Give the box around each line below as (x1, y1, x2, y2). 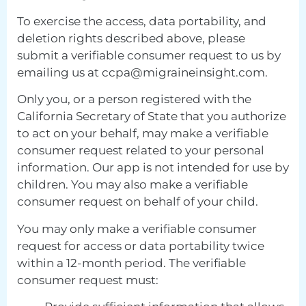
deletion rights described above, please (17, 31, 245, 45)
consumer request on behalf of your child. (17, 195, 258, 209)
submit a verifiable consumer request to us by (17, 48, 281, 62)
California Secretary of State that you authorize (17, 109, 286, 124)
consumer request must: (17, 273, 158, 287)
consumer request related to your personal (17, 143, 264, 158)
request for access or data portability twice (17, 238, 264, 253)
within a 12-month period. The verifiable (17, 255, 246, 270)
